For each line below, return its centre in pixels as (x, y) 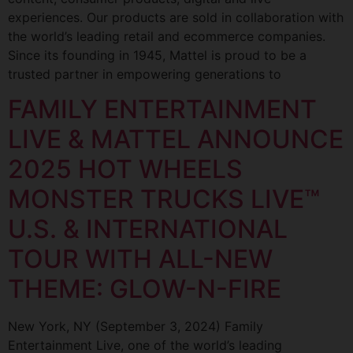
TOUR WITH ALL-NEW (140, 259)
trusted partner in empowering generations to (145, 74)
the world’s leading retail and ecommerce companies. (167, 36)
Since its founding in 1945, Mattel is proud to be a (157, 55)
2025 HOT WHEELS (125, 169)
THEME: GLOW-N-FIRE (145, 289)
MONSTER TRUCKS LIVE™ (164, 199)
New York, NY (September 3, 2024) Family (136, 327)
